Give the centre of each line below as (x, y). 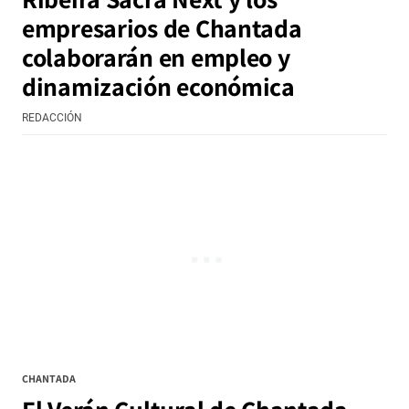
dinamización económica (158, 86)
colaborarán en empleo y (156, 57)
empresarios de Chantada (162, 28)
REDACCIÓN (52, 118)
